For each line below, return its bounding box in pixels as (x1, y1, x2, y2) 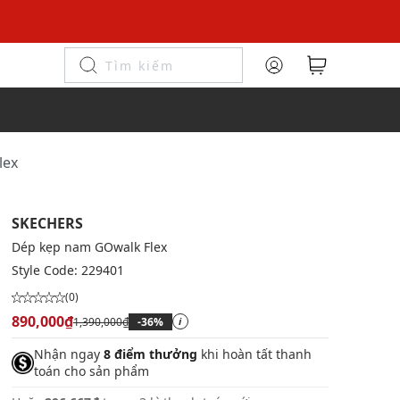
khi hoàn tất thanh (196, 346, 312, 362)
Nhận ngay (33, 346, 104, 362)
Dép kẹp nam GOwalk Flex (11, 238, 167, 255)
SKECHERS (11, 213, 83, 233)
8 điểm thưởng (103, 346, 197, 362)
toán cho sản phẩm (33, 362, 149, 379)
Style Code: (11, 262, 81, 279)
